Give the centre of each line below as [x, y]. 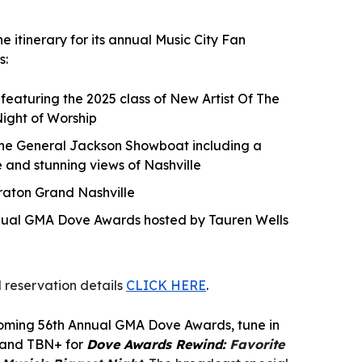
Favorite [257, 345]
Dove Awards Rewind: [158, 345]
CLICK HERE [166, 286]
